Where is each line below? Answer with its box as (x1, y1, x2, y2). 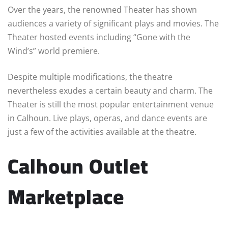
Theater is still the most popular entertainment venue (8, 99, 214, 110)
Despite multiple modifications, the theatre (8, 71, 173, 83)
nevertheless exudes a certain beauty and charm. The (8, 85, 213, 97)
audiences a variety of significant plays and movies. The (8, 18, 219, 30)
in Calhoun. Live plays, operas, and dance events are (8, 112, 207, 124)
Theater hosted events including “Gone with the (8, 32, 190, 43)
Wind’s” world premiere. (8, 45, 102, 57)
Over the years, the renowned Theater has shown (8, 4, 197, 16)
